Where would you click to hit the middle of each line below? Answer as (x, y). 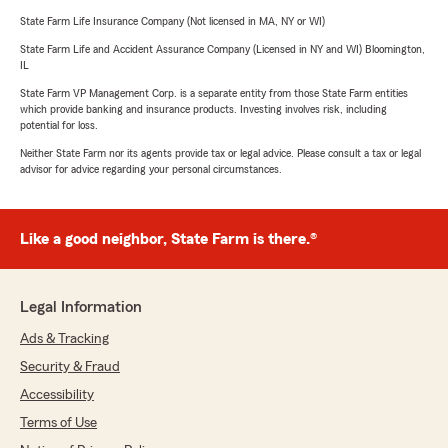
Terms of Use (58, 423)
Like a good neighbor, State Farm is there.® (168, 239)
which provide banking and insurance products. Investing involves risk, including (203, 109)
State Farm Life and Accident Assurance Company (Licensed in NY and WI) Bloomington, (222, 49)
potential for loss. (59, 125)
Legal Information (81, 307)
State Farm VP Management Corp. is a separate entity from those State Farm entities (214, 93)
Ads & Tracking (64, 339)
